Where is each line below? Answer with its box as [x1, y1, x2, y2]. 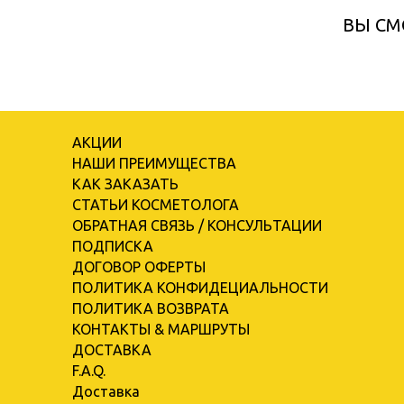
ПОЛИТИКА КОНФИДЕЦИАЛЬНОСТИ [72, 279, 328, 296]
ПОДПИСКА [72, 237, 153, 254]
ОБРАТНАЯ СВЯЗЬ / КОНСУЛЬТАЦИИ [72, 216, 322, 234]
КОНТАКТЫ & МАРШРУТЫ [72, 320, 250, 337]
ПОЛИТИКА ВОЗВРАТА [72, 299, 229, 317]
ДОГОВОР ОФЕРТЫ [72, 258, 206, 275]
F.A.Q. [72, 362, 106, 379]
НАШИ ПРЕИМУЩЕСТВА [72, 154, 236, 171]
